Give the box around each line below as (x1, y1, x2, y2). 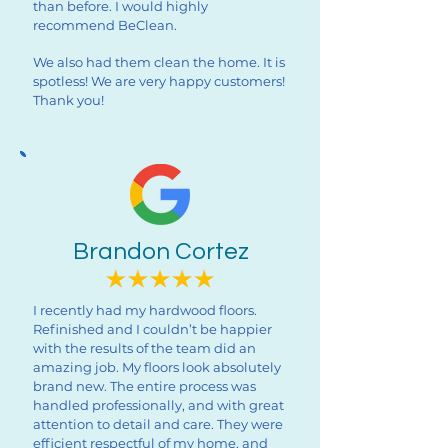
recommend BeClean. (33, 17, 177, 33)
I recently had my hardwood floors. (33, 302, 257, 318)
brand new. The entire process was (33, 378, 256, 394)
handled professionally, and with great (33, 397, 284, 413)
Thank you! (33, 92, 104, 108)
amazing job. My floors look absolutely (33, 359, 281, 375)
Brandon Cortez (73, 239, 249, 264)
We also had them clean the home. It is (33, 54, 285, 70)
